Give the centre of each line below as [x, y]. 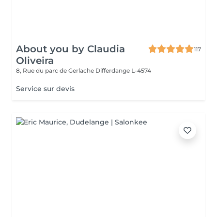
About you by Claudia [70, 49]
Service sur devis [45, 89]
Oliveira [35, 61]
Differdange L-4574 [123, 70]
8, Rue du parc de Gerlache [56, 70]
